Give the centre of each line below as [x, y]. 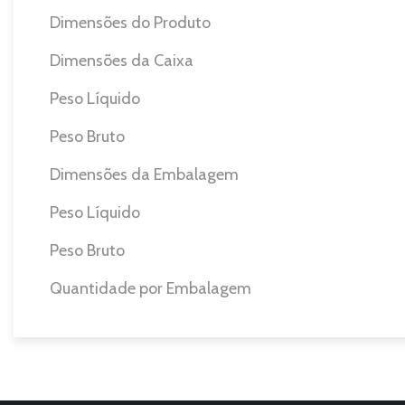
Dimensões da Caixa [122, 61]
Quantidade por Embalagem [151, 288]
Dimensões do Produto [130, 23]
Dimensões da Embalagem [144, 174]
